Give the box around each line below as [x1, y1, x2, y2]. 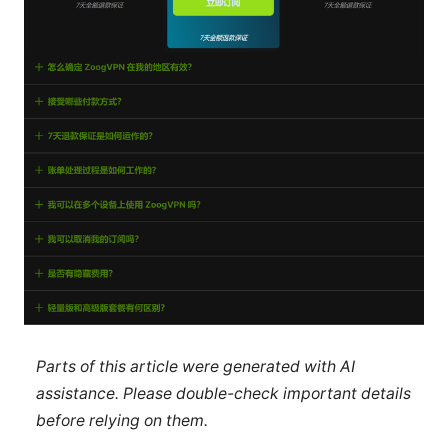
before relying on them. [35, 410, 208, 430]
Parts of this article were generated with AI [35, 356, 355, 376]
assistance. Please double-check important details [35, 383, 411, 403]
